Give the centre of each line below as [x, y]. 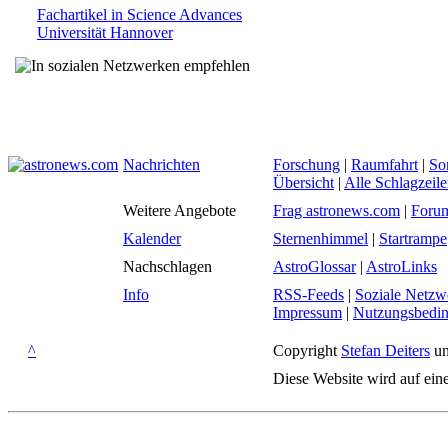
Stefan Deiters [385, 350]
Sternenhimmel [320, 238]
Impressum [307, 312]
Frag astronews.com [336, 210]
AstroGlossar [314, 266]
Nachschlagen [167, 266]
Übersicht [303, 182]
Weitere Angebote [179, 210]
